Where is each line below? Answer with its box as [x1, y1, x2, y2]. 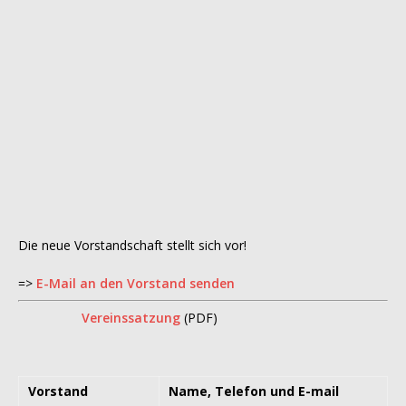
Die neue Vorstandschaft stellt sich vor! [18, 237, 246, 255]
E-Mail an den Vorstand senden [36, 275, 235, 293]
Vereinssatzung [82, 309, 180, 327]
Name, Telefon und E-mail [169, 382, 339, 401]
